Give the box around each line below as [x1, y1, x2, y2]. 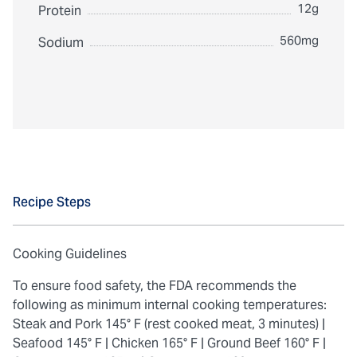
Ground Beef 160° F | [207, 335, 326, 351]
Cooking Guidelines [13, 245, 127, 262]
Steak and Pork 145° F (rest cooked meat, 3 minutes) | [13, 316, 325, 332]
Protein [38, 2, 81, 19]
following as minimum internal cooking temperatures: [13, 296, 327, 313]
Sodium [38, 34, 84, 51]
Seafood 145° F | [13, 335, 108, 351]
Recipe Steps [13, 194, 91, 210]
